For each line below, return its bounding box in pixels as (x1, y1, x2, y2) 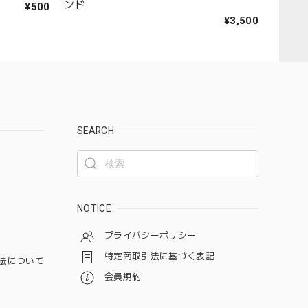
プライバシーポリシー (104, 230, 197, 241)
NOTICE (77, 202, 111, 214)
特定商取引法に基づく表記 (104, 250, 214, 261)
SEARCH (77, 124, 114, 136)
